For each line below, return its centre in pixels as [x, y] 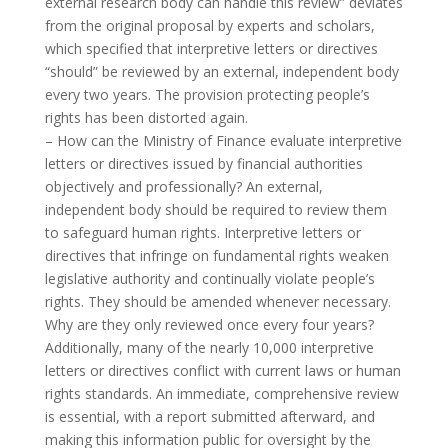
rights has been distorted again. [146, 118]
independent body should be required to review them [215, 210]
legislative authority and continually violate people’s [209, 279]
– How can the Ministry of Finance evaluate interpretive [223, 141]
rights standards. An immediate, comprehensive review [221, 394]
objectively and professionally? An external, [183, 187]
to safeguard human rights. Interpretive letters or [202, 233]
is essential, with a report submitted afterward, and [209, 417]
